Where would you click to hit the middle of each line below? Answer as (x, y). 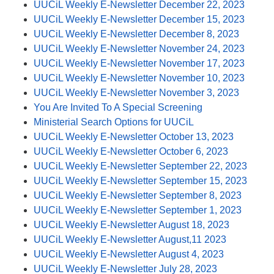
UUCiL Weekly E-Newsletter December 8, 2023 (136, 34)
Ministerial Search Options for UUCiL (114, 122)
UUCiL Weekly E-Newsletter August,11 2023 (130, 239)
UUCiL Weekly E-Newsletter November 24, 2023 (139, 48)
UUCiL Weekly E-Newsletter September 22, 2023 (140, 166)
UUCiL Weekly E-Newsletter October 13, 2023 (134, 136)
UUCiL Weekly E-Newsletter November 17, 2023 (139, 63)
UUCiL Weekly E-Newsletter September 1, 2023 (138, 210)
